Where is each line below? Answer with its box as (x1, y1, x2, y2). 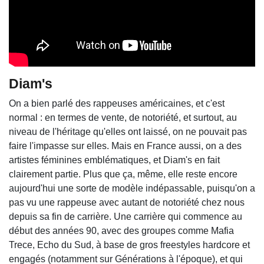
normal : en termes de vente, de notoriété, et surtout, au (9, 112, 237, 123)
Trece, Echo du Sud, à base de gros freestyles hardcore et (9, 239, 250, 250)
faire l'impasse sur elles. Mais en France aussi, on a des (9, 140, 242, 151)
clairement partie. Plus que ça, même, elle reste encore (9, 169, 237, 179)
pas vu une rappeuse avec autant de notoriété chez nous (9, 197, 245, 207)
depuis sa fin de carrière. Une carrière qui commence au (9, 211, 242, 222)
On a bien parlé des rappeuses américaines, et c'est (9, 98, 225, 108)
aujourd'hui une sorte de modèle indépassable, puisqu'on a (9, 183, 255, 193)
